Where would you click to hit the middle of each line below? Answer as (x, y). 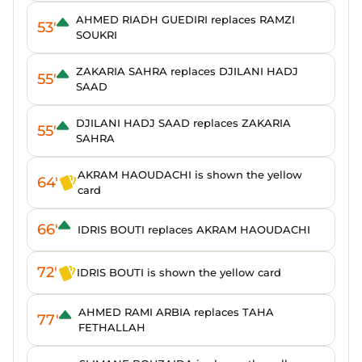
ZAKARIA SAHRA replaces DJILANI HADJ (187, 71)
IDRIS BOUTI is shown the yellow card (179, 272)
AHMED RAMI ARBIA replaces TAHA (176, 312)
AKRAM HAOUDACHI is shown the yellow (190, 175)
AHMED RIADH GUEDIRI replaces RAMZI (185, 19)
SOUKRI (97, 35)
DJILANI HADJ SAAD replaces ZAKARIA (183, 123)
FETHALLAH (112, 327)
